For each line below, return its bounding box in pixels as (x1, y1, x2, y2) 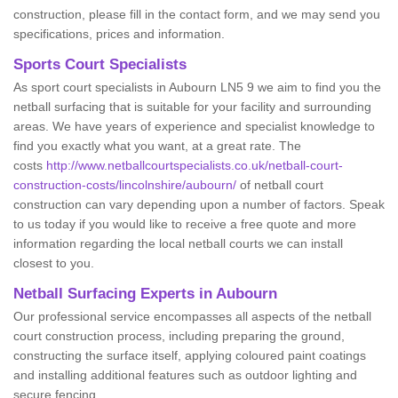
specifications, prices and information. (13, 27, 225, 42)
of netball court (236, 178, 323, 193)
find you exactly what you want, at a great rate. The (13, 139, 301, 154)
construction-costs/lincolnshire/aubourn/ (13, 178, 236, 193)
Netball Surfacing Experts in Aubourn (13, 285, 277, 303)
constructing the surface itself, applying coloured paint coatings (13, 348, 366, 363)
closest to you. (13, 256, 98, 271)
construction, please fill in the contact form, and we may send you (13, 7, 380, 22)
